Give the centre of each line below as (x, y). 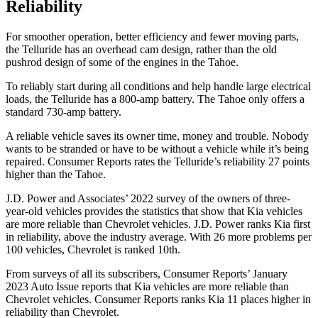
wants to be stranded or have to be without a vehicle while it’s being (157, 149)
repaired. (27, 162)
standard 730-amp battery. (64, 112)
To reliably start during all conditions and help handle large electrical (158, 87)
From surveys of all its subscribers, (84, 274)
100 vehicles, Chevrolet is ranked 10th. (93, 250)
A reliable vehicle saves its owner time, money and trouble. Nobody (157, 136)
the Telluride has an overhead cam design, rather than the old (141, 50)
